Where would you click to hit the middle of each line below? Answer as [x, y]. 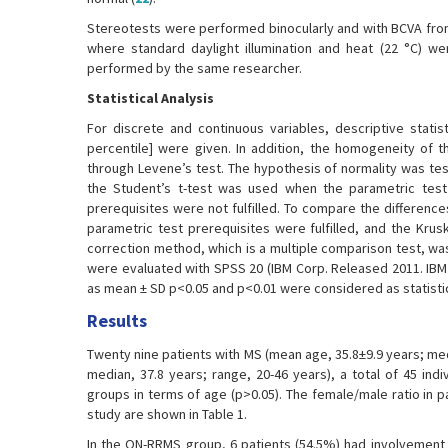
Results [117, 320]
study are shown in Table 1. [167, 414]
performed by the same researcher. [194, 68]
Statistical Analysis [150, 98]
